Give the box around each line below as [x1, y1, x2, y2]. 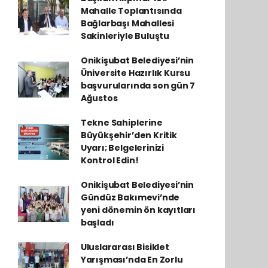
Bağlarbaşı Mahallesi [80, 17, 174, 29]
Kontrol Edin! [80, 154, 139, 166]
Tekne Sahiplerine [80, 117, 163, 129]
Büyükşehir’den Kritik [80, 129, 177, 141]
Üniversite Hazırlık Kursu [80, 67, 191, 79]
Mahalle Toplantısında [80, 5, 182, 17]
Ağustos [80, 92, 118, 104]
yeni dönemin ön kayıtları [80, 204, 196, 216]
